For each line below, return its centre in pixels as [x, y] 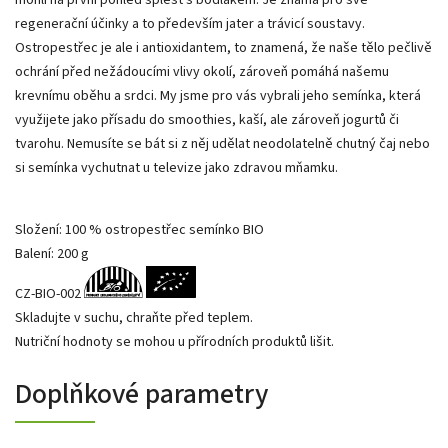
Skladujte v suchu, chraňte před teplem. [134, 317]
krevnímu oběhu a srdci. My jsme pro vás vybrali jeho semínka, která [218, 95]
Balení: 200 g [52, 253]
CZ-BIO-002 [49, 293]
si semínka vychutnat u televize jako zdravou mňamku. [176, 167]
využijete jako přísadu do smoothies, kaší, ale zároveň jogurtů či [207, 119]
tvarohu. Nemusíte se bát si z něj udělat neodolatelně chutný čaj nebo [222, 143]
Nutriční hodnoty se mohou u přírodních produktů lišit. [174, 341]
